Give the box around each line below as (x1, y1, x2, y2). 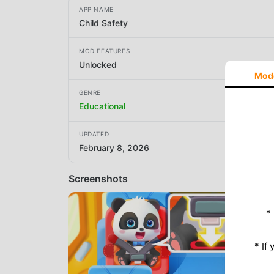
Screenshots (68, 172, 128, 185)
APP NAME (79, 5, 114, 13)
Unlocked (79, 59, 117, 70)
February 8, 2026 (79, 143, 149, 154)
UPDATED (79, 130, 109, 138)
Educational (79, 100, 125, 111)
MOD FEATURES (79, 46, 130, 54)
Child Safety (79, 17, 128, 28)
